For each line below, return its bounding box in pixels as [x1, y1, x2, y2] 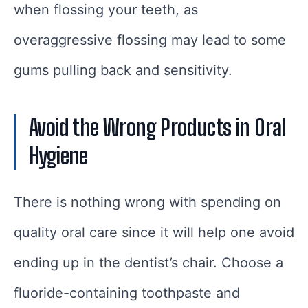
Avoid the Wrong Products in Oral [29, 114, 286, 141]
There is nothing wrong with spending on [14, 193, 281, 210]
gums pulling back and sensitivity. [14, 61, 232, 78]
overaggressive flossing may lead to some [14, 31, 286, 48]
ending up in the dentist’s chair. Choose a [14, 254, 283, 271]
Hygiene [29, 142, 88, 169]
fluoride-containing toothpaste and [14, 284, 240, 301]
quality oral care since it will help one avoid [14, 223, 294, 241]
